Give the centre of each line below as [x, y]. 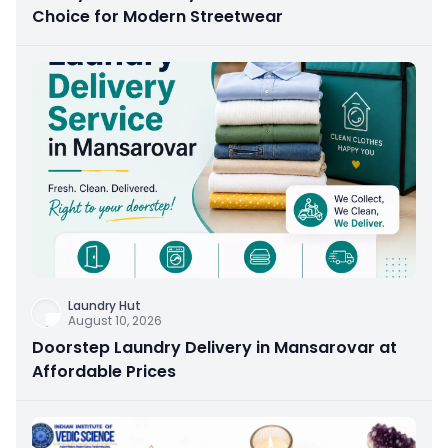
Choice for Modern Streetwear [157, 17]
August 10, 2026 [115, 321]
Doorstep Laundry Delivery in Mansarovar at [214, 348]
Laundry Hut [104, 306]
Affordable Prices [104, 372]
